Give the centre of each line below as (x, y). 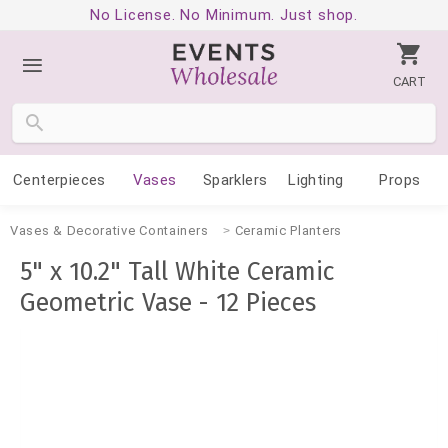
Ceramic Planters (288, 230)
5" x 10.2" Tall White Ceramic (177, 272)
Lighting (316, 180)
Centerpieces (59, 180)
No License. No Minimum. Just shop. (224, 15)
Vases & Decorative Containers (109, 230)
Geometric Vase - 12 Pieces (168, 303)
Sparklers (235, 180)
